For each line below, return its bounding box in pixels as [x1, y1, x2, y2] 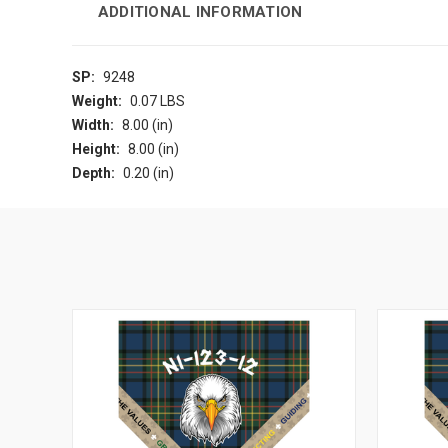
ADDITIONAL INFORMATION [97, 3, 303, 22]
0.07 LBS [129, 93, 185, 110]
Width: [72, 117, 114, 134]
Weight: [72, 93, 122, 110]
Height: [72, 141, 120, 158]
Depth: [72, 165, 115, 182]
